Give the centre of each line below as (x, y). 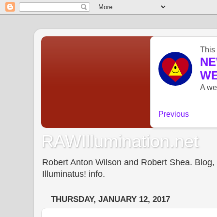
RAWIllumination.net (120, 141)
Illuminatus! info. (74, 174)
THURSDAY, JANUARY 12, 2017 (110, 200)
